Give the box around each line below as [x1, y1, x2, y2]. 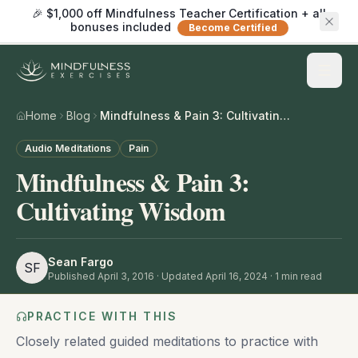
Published [48, 269, 97, 282]
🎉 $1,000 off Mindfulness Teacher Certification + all [32, 6, 326, 20]
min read [279, 269, 322, 282]
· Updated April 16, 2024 [154, 269, 268, 282]
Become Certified [188, 22, 277, 34]
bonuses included [70, 20, 171, 34]
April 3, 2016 [97, 269, 154, 282]
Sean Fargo [48, 254, 113, 268]
